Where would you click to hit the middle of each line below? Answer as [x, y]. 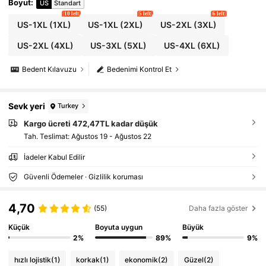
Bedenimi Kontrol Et [140, 69]
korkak [88, 260]
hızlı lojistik [32, 260]
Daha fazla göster [218, 208]
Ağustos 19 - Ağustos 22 [111, 137]
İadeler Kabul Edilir [54, 157]
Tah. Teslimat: [47, 137]
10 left [71, 14]
